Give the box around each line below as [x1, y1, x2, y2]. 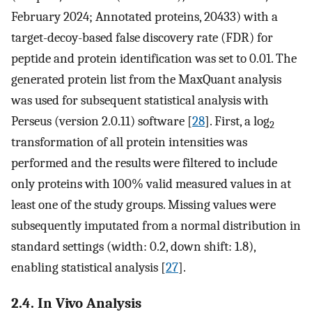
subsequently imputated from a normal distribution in [11, 218, 301, 234]
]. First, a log [205, 114, 270, 130]
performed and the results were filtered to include [11, 155, 277, 171]
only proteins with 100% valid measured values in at [11, 176, 291, 192]
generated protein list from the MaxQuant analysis [11, 72, 281, 88]
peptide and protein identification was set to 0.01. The [11, 51, 297, 67]
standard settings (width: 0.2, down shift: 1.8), [11, 239, 256, 255]
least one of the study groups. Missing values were [11, 197, 276, 213]
